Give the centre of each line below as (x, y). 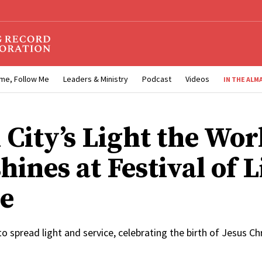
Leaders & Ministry (96, 79)
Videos (197, 79)
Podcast (157, 79)
